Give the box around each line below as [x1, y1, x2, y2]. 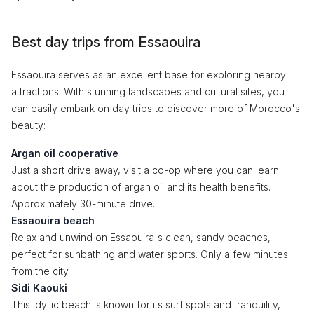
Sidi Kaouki [11, 282, 67, 294]
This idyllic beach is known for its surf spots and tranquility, [11, 299, 280, 310]
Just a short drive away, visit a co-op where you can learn [11, 164, 279, 176]
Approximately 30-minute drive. [11, 198, 155, 210]
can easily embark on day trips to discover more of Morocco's [11, 102, 300, 114]
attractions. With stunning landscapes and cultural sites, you [11, 86, 285, 97]
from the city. [11, 265, 70, 277]
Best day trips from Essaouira [11, 34, 200, 50]
